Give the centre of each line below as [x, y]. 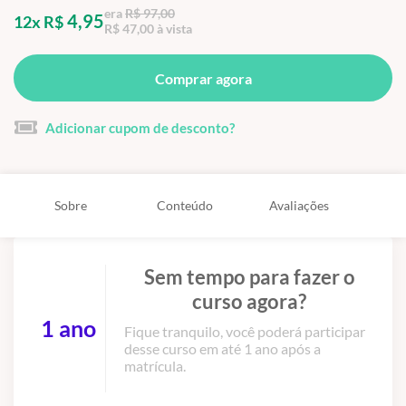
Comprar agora [203, 78]
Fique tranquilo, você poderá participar [245, 331]
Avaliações [299, 206]
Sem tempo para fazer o [249, 276]
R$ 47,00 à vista [148, 29]
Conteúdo [185, 206]
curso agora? [249, 301]
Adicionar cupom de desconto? [140, 127]
